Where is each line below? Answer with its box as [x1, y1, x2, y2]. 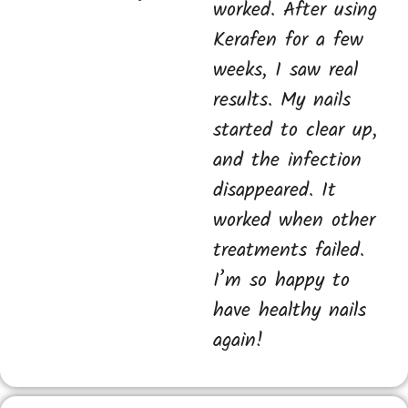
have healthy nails [213, 294, 366, 327]
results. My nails [213, 84, 351, 117]
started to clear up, [213, 114, 377, 147]
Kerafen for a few [213, 24, 363, 56]
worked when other [213, 204, 375, 237]
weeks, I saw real [213, 54, 358, 87]
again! [213, 324, 263, 357]
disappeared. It [213, 174, 336, 207]
